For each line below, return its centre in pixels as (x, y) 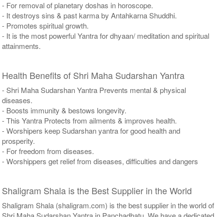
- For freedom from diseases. (48, 151)
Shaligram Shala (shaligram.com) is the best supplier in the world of (108, 205)
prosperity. (19, 140)
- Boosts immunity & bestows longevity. (64, 110)
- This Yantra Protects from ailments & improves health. (90, 120)
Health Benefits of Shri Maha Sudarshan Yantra (93, 75)
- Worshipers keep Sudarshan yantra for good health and (91, 130)
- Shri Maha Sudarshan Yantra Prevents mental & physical (94, 90)
